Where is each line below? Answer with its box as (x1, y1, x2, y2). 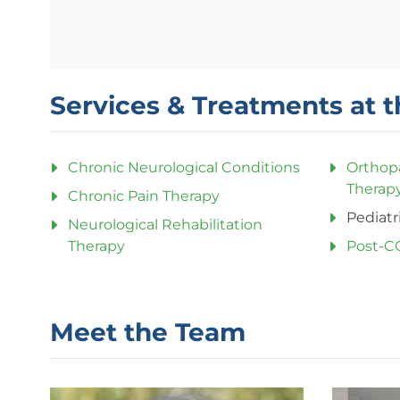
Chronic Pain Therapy (68, 187, 220, 204)
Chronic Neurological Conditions (68, 158, 300, 176)
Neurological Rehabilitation (68, 215, 262, 233)
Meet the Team (50, 316, 246, 347)
